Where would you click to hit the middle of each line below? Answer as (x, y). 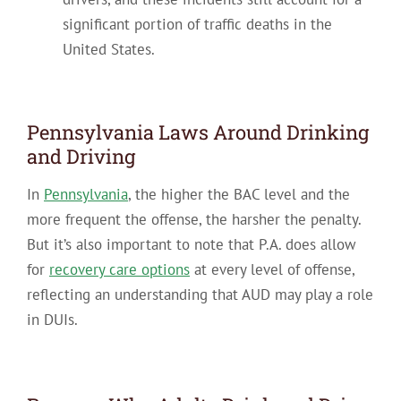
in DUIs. (52, 320)
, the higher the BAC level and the (239, 195)
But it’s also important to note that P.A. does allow (191, 245)
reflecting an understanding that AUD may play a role (200, 295)
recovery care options (119, 270)
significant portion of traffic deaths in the (197, 24)
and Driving (81, 156)
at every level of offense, (272, 270)
